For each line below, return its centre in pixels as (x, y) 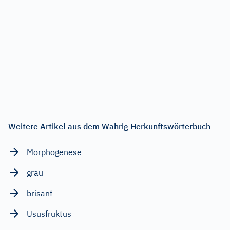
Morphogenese (54, 152)
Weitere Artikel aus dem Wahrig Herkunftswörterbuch (109, 126)
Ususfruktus (49, 213)
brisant (40, 193)
